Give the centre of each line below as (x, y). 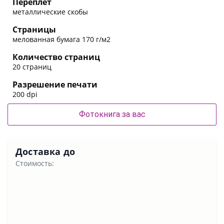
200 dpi (25, 94)
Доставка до (45, 151)
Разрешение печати (55, 84)
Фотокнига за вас (112, 114)
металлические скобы (50, 11)
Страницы (34, 29)
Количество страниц (56, 57)
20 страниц (32, 66)
